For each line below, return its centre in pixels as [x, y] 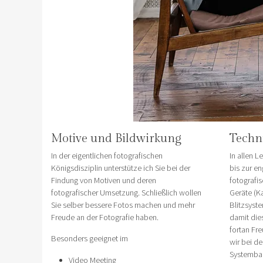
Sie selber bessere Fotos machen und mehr [123, 205]
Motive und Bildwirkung [116, 139]
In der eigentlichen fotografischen [107, 155]
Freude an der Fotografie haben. [105, 217]
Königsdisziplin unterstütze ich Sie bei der [121, 168]
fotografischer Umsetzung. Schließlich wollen [126, 192]
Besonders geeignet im [90, 238]
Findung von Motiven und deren [104, 180]
